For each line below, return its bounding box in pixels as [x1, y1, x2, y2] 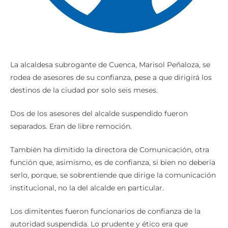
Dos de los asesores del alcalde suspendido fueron [10, 109, 188, 119]
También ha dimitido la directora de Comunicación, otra [10, 145, 209, 155]
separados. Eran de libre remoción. [10, 122, 134, 131]
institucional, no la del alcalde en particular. [10, 183, 164, 193]
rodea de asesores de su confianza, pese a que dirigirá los [10, 73, 212, 82]
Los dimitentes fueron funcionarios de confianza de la [10, 207, 201, 216]
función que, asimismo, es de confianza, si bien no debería [10, 158, 215, 167]
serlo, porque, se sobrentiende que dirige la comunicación [10, 170, 216, 180]
